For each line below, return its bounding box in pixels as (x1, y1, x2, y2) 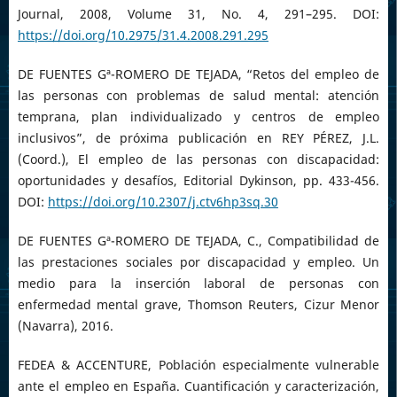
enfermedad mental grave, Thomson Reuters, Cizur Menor (17, 296, 380, 314)
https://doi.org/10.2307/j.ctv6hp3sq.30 (47, 193, 278, 211)
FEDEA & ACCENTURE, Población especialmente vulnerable (17, 356, 380, 374)
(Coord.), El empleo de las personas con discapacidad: (17, 151, 380, 168)
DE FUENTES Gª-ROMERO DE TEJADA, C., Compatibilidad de (17, 232, 380, 250)
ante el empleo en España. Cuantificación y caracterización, (17, 378, 380, 395)
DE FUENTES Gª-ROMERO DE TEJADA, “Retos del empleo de (17, 66, 380, 83)
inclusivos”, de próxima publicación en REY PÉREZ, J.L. (17, 129, 380, 147)
